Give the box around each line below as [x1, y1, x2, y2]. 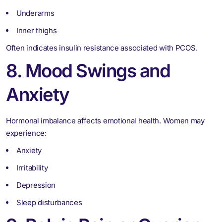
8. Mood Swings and [6, 59, 170, 82]
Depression [16, 180, 55, 190]
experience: [6, 128, 47, 138]
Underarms [16, 8, 55, 18]
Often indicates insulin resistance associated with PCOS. [6, 43, 198, 53]
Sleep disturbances [16, 197, 82, 207]
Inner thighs [16, 25, 57, 35]
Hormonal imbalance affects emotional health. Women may [6, 115, 205, 125]
